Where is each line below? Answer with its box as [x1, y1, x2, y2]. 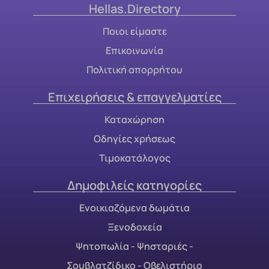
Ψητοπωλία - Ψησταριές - [76, 240, 193, 253]
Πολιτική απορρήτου [86, 63, 183, 77]
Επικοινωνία [106, 44, 163, 58]
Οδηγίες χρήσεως [94, 132, 175, 146]
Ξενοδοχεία [107, 220, 162, 234]
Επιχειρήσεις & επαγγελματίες [47, 89, 222, 106]
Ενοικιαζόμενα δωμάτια [79, 201, 190, 215]
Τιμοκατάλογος [98, 151, 171, 165]
